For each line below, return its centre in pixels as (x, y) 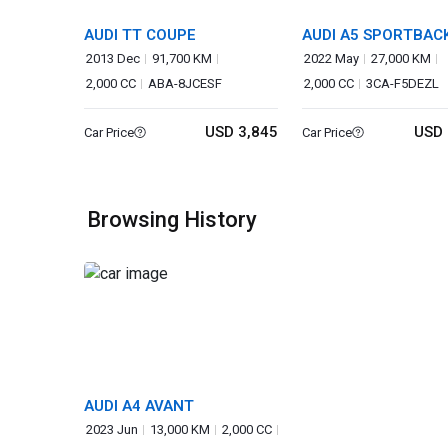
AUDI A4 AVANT (139, 406)
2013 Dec (113, 58)
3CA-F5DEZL (403, 83)
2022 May (332, 58)
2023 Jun (112, 429)
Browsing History (172, 219)
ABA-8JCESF (185, 83)
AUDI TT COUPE (140, 35)
